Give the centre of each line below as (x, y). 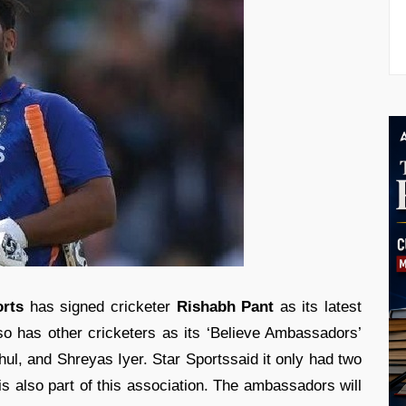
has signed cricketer (100, 307)
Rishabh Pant (228, 307)
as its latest (321, 307)
